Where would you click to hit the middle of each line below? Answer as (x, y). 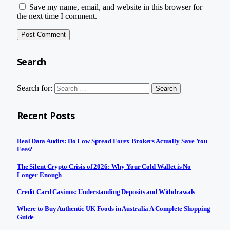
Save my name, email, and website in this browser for (116, 7)
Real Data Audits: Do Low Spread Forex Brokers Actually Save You (112, 141)
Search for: (35, 88)
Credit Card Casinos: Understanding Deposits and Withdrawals (106, 191)
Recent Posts (46, 116)
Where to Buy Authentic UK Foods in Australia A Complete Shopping (114, 209)
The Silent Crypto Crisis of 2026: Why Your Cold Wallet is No (104, 166)
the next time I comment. (57, 16)
